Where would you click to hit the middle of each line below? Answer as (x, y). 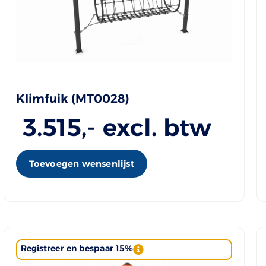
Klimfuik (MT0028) (73, 98)
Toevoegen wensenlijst (81, 163)
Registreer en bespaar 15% (77, 248)
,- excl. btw (147, 127)
